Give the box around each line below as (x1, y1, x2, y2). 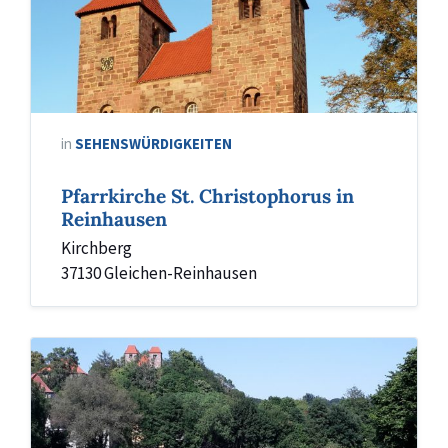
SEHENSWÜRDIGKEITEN (75, 134, 232, 153)
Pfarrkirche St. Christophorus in (61, 184, 354, 208)
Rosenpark (30, 338, 107, 360)
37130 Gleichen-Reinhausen (61, 262, 257, 284)
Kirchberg (61, 237, 132, 259)
